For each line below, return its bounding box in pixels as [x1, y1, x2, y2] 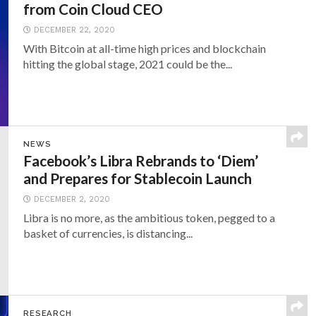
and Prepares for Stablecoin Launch [23, 169, 253, 187]
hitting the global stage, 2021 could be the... [23, 57, 233, 71]
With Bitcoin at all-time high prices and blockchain [23, 42, 267, 55]
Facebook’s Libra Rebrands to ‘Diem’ [23, 152, 259, 169]
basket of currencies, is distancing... [23, 226, 193, 240]
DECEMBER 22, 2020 [34, 25, 116, 35]
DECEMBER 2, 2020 [34, 195, 111, 204]
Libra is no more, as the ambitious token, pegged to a [23, 211, 276, 224]
